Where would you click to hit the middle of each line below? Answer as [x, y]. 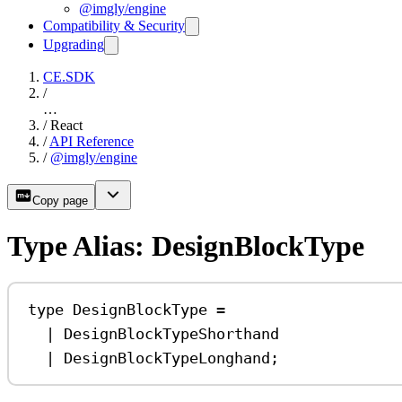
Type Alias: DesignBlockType [186, 245]
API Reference [92, 142]
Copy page [60, 201]
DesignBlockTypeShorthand [172, 333]
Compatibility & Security [114, 26]
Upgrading [74, 45]
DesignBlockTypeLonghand [167, 358]
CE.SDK [69, 77]
